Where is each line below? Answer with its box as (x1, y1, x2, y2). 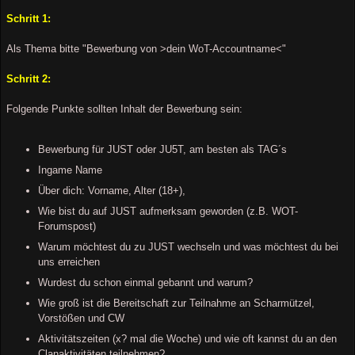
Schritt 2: (6, 72, 51, 85)
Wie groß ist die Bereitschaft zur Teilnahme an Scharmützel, (38, 296, 315, 309)
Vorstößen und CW (38, 311, 124, 324)
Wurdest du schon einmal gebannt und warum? (38, 276, 253, 288)
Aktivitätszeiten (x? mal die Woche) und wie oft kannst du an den (38, 332, 337, 345)
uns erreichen (38, 255, 100, 268)
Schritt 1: (6, 12, 51, 25)
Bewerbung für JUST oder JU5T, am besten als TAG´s (38, 143, 287, 155)
